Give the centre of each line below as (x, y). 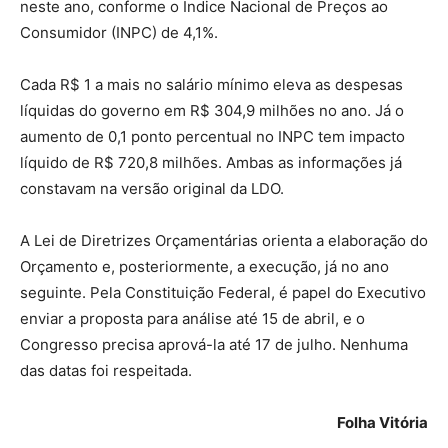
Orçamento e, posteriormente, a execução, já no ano (204, 266)
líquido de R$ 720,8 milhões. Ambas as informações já (211, 162)
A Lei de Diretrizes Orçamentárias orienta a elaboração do (224, 240)
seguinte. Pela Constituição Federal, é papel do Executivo (223, 292)
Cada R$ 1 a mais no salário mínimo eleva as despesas (211, 84)
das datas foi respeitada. (106, 370)
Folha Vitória (382, 422)
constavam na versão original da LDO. (152, 188)
